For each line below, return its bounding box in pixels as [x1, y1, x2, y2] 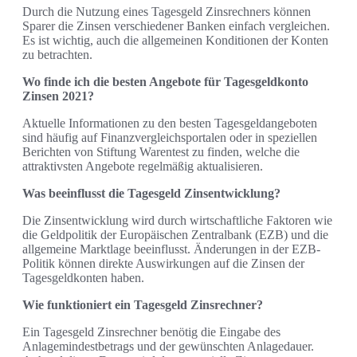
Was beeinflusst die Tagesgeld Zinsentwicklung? [22, 186, 280, 201]
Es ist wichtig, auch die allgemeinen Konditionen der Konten [22, 33, 328, 48]
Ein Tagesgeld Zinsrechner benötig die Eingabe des [22, 325, 280, 339]
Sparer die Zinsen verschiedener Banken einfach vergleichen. [22, 19, 330, 33]
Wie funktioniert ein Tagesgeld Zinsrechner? [22, 298, 263, 312]
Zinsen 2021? [22, 89, 94, 104]
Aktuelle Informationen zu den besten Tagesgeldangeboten [22, 116, 317, 131]
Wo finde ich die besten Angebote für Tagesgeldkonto [22, 75, 308, 89]
